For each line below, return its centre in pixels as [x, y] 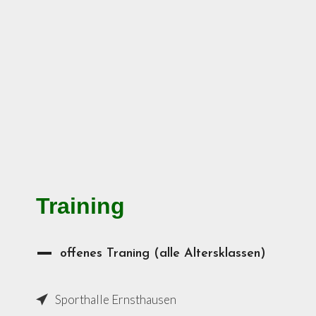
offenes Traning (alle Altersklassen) [163, 253]
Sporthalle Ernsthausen [116, 299]
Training [80, 206]
